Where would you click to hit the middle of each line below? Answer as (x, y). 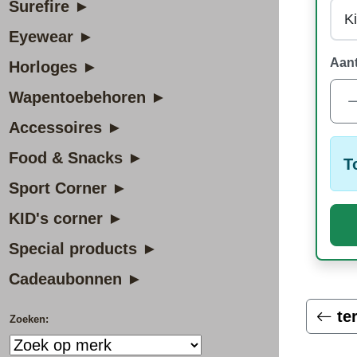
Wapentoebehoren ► (88, 97)
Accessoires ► (66, 127)
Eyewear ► (51, 37)
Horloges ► (53, 67)
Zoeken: (29, 319)
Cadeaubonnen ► (76, 279)
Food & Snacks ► (76, 158)
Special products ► (83, 249)
